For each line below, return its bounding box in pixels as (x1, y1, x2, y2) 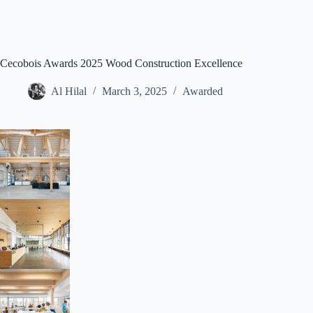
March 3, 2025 (102, 85, 167, 98)
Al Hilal (51, 85, 87, 98)
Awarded (182, 85, 223, 98)
